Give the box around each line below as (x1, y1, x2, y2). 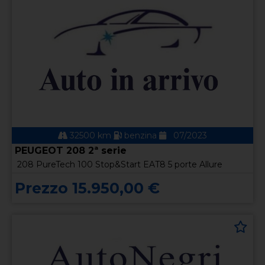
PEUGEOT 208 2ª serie (15, 145, 127, 157)
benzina (122, 130, 159, 141)
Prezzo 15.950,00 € (15, 179, 160, 198)
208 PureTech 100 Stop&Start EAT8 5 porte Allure (17, 159, 222, 170)
